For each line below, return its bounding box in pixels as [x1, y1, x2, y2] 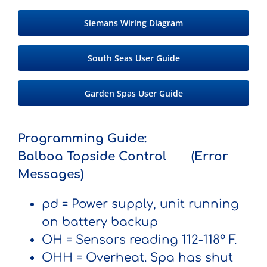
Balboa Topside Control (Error [18, 149, 228, 163]
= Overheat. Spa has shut [73, 250, 233, 265]
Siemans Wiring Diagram [84, 17, 183, 29]
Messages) [18, 167, 83, 181]
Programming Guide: [18, 131, 147, 145]
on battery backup [42, 215, 158, 229]
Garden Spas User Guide [84, 87, 183, 99]
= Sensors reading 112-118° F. [66, 232, 237, 247]
